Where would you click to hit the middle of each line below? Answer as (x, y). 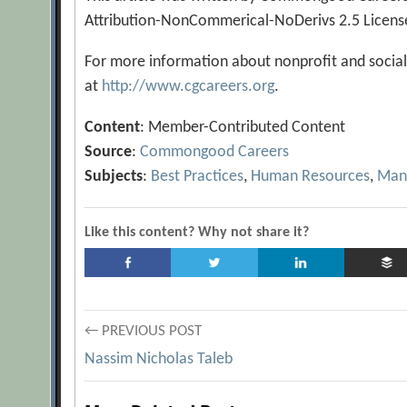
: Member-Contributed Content (243, 128)
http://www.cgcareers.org (189, 87)
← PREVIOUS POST (144, 331)
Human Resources (311, 177)
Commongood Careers (215, 152)
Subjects (114, 177)
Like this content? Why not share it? (197, 233)
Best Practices (198, 177)
